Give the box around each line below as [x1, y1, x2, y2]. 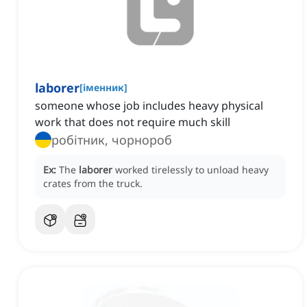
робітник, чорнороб [51, 132, 172, 149]
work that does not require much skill [35, 114, 230, 130]
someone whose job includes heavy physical [35, 98, 263, 114]
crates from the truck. [43, 177, 143, 191]
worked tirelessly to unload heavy [115, 163, 269, 177]
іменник [83, 81, 124, 95]
